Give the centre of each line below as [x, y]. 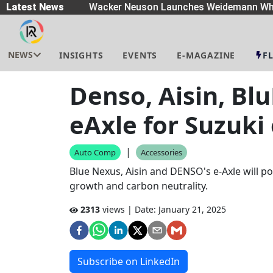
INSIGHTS [81, 55]
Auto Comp [95, 152]
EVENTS [140, 55]
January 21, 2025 [192, 209]
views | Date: [128, 209]
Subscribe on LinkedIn [129, 261]
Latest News [35, 7]
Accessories [161, 152]
